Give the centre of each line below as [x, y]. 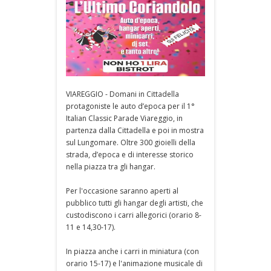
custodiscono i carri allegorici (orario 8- [134, 215]
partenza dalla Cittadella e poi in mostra [135, 130]
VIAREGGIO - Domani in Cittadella [122, 94]
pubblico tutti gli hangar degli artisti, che [135, 203]
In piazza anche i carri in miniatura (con [132, 251]
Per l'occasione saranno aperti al [122, 191]
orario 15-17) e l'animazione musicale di [134, 263]
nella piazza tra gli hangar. [111, 166]
